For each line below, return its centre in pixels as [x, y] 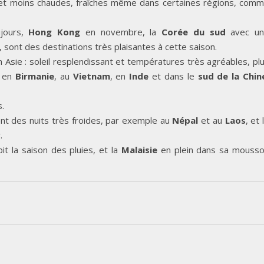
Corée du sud [196, 32]
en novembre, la [121, 32]
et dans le [173, 76]
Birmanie [34, 76]
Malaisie [139, 149]
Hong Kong [54, 32]
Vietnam [91, 76]
